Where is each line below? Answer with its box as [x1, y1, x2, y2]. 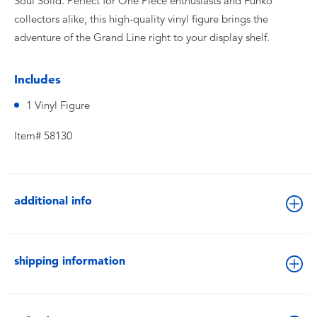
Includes [14, 72, 61, 86]
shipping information [14, 254, 125, 267]
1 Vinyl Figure [26, 99, 90, 112]
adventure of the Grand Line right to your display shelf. [14, 31, 270, 44]
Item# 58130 [14, 129, 72, 142]
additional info [14, 194, 92, 207]
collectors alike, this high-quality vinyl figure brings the [14, 13, 268, 25]
